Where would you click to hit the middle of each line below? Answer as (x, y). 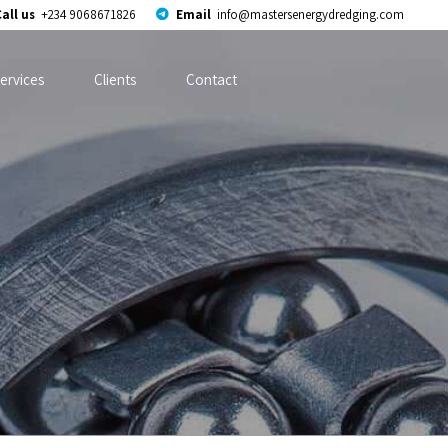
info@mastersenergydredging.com (310, 14)
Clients (115, 79)
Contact (211, 79)
